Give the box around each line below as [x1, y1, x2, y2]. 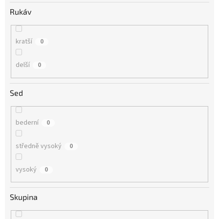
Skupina [10, 192, 38, 202]
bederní [15, 117, 39, 128]
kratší [15, 37, 32, 47]
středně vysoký [15, 141, 62, 151]
